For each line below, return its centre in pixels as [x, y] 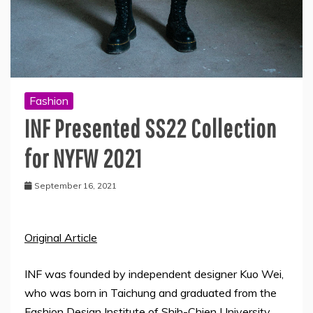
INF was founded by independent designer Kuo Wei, [154, 274]
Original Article [61, 237]
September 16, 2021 [75, 185]
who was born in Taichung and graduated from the [151, 292]
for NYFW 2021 [83, 158]
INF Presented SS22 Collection [151, 128]
